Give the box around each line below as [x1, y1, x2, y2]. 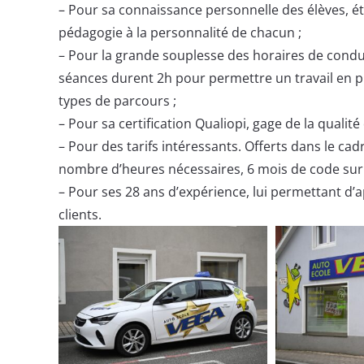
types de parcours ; [58, 91, 176, 110]
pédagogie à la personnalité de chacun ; [58, 23, 301, 41]
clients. [58, 205, 102, 223]
